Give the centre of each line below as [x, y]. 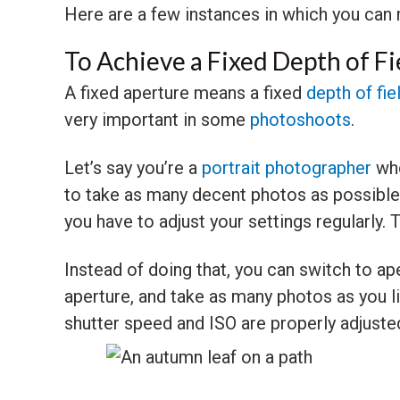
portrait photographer [287, 167]
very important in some [157, 119]
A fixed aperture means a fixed [185, 92]
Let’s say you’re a [133, 167]
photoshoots [300, 119]
